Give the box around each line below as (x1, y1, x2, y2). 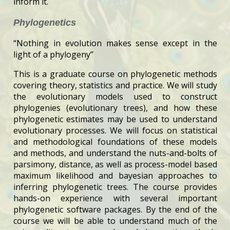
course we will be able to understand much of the (13, 215, 217, 226)
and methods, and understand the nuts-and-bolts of (13, 147, 217, 159)
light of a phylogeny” (13, 48, 93, 60)
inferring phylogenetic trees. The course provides (13, 181, 217, 193)
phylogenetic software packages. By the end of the (13, 203, 217, 215)
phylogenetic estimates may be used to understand (13, 113, 217, 125)
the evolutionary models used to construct (13, 90, 217, 102)
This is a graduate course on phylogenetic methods (13, 68, 217, 80)
